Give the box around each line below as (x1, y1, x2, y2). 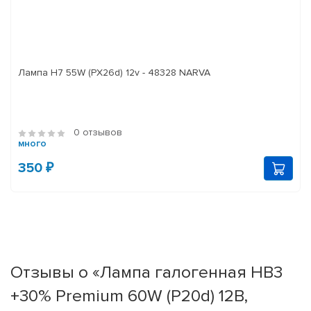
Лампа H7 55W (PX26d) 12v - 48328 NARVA (18, 67, 210, 79)
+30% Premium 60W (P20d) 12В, (10, 285, 248, 307)
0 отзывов (74, 126, 122, 139)
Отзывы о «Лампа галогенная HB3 (10, 262, 283, 283)
